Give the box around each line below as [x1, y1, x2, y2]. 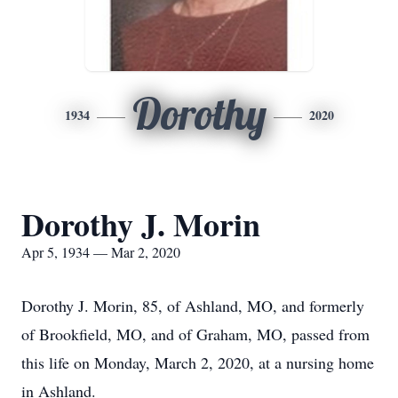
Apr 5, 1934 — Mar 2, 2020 [21, 243, 180, 261]
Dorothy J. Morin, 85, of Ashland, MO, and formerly [21, 295, 364, 316]
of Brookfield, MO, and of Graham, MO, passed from [21, 323, 370, 345]
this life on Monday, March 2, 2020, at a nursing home [21, 352, 374, 373]
